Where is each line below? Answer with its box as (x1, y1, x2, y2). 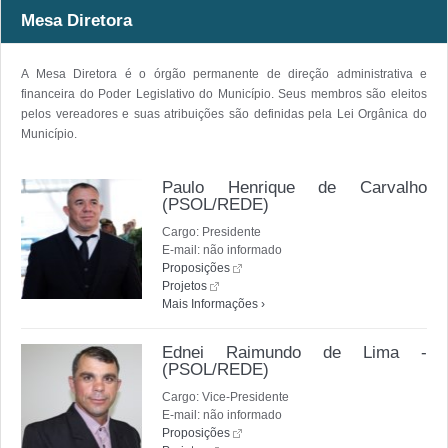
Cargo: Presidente (162, 224, 261, 239)
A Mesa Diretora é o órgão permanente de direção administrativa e (21, 66, 427, 81)
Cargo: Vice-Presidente (162, 389, 289, 404)
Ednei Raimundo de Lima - (162, 342, 427, 362)
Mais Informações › (162, 296, 265, 311)
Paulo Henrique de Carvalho (162, 177, 427, 197)
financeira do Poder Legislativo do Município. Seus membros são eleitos (21, 86, 427, 101)
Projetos (162, 278, 207, 293)
